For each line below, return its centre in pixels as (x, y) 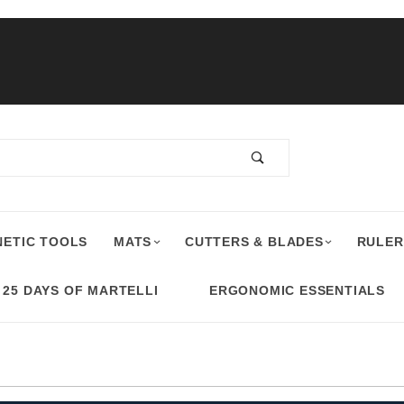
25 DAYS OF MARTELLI (81, 290)
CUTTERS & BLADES (254, 242)
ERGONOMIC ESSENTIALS (298, 290)
